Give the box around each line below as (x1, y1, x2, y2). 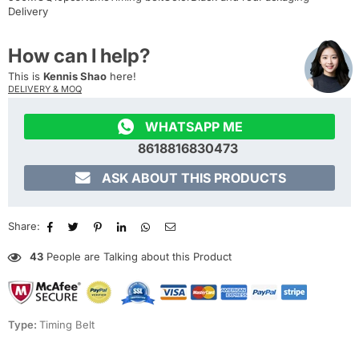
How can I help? (8, 44, 151, 68)
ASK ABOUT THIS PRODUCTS (102, 170, 286, 187)
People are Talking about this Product (43, 250, 232, 264)
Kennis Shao (43, 70, 107, 83)
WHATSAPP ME (145, 119, 243, 135)
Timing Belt (39, 318, 95, 332)
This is (8, 70, 43, 83)
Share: (8, 220, 40, 233)
